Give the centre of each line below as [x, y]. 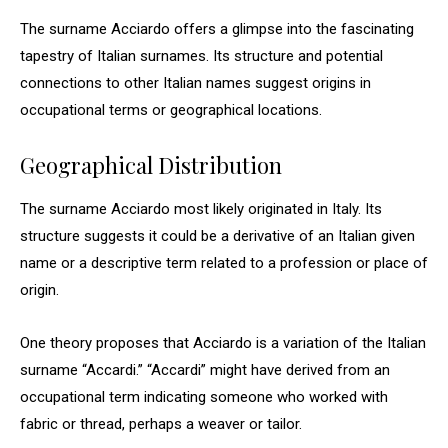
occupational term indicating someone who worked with [204, 397]
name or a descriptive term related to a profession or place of [224, 263]
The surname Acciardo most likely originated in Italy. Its [201, 209]
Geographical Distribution [151, 165]
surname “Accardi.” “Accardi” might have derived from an [205, 370]
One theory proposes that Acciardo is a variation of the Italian [223, 343]
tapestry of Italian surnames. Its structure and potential [201, 56]
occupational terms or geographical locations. [171, 110]
